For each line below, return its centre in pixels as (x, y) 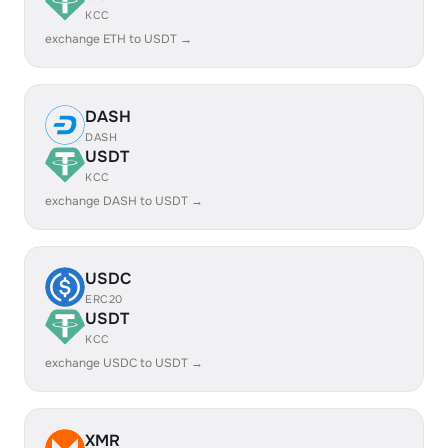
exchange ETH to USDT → (118, 39)
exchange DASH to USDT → (124, 201)
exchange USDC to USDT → (124, 363)
